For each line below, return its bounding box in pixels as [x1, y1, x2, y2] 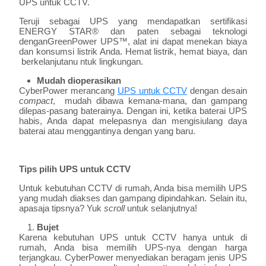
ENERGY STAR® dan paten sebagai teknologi [19, 26, 247, 37]
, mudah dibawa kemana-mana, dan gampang [53, 96, 247, 106]
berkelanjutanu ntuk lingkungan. [19, 56, 143, 67]
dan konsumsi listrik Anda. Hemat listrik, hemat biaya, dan [19, 46, 247, 57]
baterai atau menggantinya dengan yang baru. [19, 126, 195, 137]
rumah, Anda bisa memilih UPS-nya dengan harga [19, 242, 247, 253]
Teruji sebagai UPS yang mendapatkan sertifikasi [19, 16, 247, 27]
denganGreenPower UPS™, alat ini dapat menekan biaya [19, 36, 247, 47]
